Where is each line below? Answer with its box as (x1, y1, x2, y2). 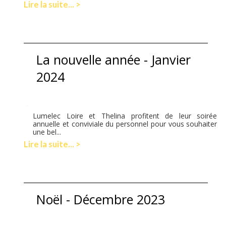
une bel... (33, 127, 62, 137)
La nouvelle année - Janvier (36, 50, 191, 68)
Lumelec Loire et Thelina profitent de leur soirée (33, 110, 217, 121)
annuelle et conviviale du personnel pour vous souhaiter (33, 119, 217, 129)
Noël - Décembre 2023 (36, 190, 165, 208)
